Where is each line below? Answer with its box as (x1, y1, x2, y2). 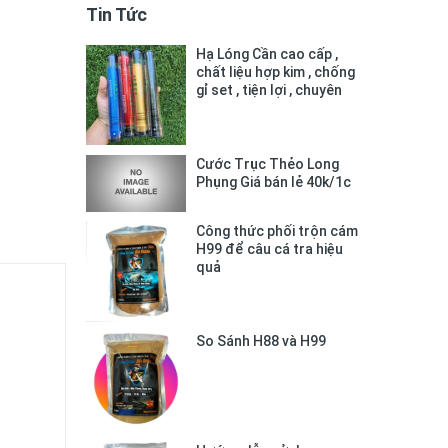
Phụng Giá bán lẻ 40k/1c (196, 174, 351, 191)
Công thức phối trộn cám (196, 222, 358, 239)
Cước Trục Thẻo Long (196, 156, 339, 173)
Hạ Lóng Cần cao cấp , (196, 46, 338, 63)
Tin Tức (86, 4, 147, 26)
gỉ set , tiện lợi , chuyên (196, 82, 342, 99)
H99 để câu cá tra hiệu (196, 240, 343, 257)
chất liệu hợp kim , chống (196, 64, 355, 81)
